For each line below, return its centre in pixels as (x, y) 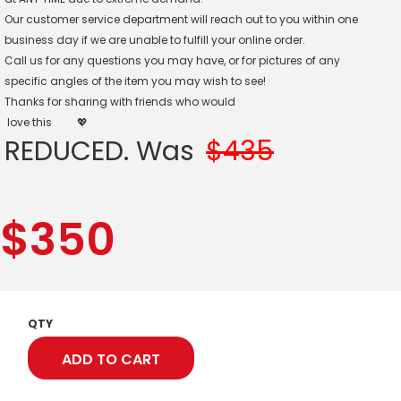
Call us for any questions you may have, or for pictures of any (172, 60)
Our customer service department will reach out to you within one (181, 19)
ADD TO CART (111, 359)
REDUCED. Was (103, 151)
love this (30, 122)
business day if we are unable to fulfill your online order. (155, 39)
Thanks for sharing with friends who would (120, 101)
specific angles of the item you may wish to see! (135, 81)
